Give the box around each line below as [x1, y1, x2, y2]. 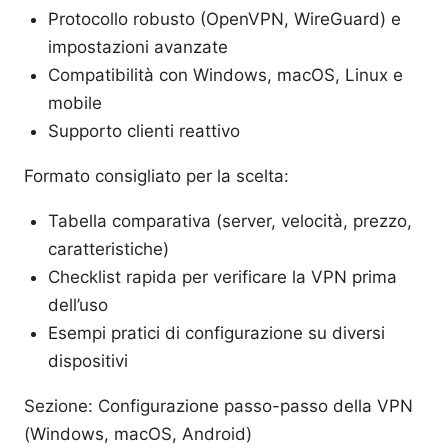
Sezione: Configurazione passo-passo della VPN [24, 395, 413, 416]
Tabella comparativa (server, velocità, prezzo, [48, 210, 412, 231]
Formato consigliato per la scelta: [24, 165, 289, 186]
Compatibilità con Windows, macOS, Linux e [48, 64, 403, 85]
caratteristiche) [48, 238, 169, 259]
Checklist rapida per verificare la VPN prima [48, 266, 397, 287]
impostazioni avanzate [48, 36, 228, 57]
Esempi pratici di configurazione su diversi [48, 322, 385, 343]
